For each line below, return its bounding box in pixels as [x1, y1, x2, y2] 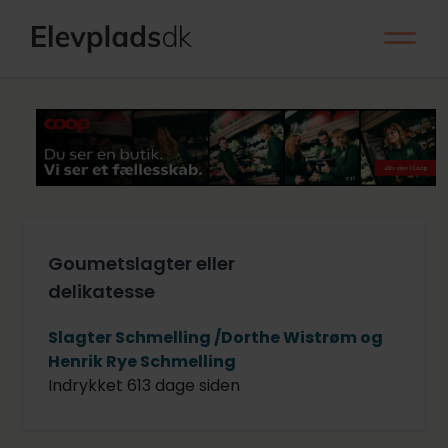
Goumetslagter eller [48, 250, 235, 276]
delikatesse [48, 278, 155, 304]
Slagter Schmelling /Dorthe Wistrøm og [48, 325, 383, 349]
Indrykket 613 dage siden [48, 373, 240, 397]
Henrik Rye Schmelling [48, 349, 236, 373]
